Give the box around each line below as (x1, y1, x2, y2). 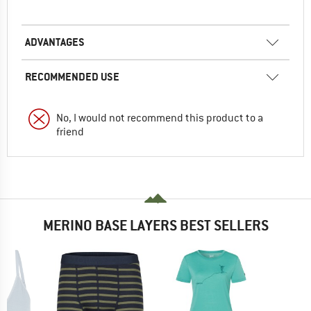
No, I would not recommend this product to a (56, 111, 263, 126)
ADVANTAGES (25, 35, 85, 50)
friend (56, 125, 84, 140)
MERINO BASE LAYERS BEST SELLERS (42, 215, 269, 235)
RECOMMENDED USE (25, 69, 119, 85)
